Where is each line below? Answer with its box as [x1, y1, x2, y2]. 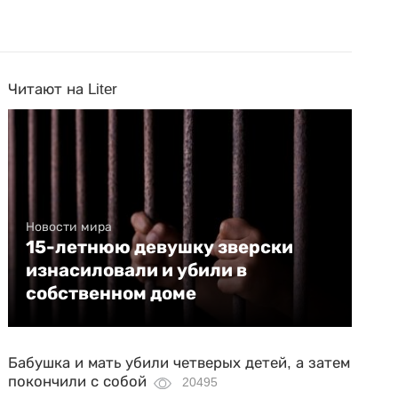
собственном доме [26, 283, 197, 305]
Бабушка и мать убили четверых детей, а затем [8, 354, 351, 372]
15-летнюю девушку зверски [26, 236, 294, 259]
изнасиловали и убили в [26, 259, 248, 282]
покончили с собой [8, 373, 147, 391]
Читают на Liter [8, 81, 118, 99]
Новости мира [26, 219, 113, 235]
